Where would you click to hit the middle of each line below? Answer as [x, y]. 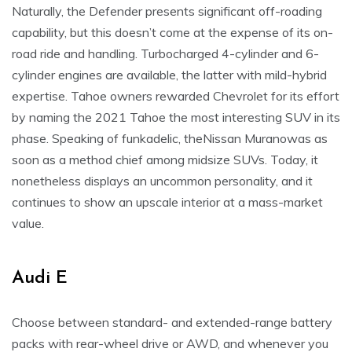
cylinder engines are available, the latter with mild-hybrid [169, 75]
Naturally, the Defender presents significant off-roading [167, 11]
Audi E [40, 279]
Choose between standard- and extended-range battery [172, 323]
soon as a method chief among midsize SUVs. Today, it [165, 160]
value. [28, 224]
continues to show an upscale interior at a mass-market [167, 202]
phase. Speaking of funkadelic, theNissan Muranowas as [170, 139]
